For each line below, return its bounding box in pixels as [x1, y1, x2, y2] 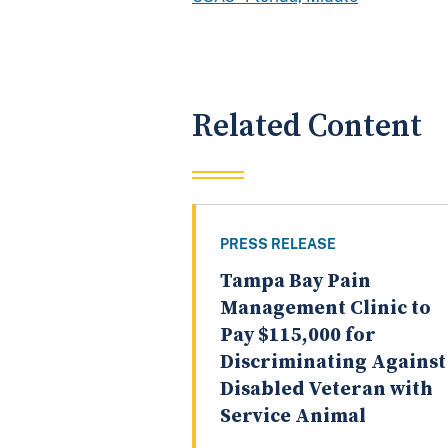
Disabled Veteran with [220, 377, 433, 403]
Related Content [192, 106, 422, 146]
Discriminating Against [220, 350, 446, 376]
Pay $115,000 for [220, 323, 376, 349]
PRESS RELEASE [220, 236, 336, 253]
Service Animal [220, 404, 366, 430]
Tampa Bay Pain [220, 269, 371, 295]
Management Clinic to [220, 296, 431, 322]
